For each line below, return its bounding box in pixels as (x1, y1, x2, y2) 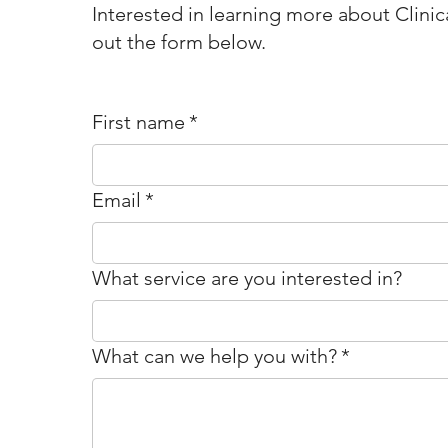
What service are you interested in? (92, 266, 402, 290)
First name (92, 110, 185, 134)
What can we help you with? (92, 344, 337, 368)
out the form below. (92, 30, 266, 54)
